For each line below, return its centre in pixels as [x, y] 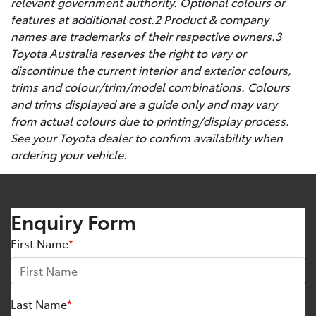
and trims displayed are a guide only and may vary [144, 104]
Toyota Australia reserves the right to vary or [128, 53]
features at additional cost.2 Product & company [140, 19]
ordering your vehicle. [69, 155]
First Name [39, 244]
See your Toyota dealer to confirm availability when [147, 138]
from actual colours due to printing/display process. [150, 121]
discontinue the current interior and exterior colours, [151, 70]
